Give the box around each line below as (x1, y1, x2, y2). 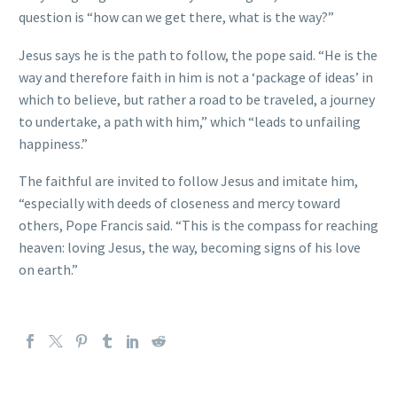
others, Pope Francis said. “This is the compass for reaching (19, 216, 378, 235)
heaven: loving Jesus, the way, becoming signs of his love (19, 238, 361, 257)
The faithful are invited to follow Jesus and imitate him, (19, 172, 358, 191)
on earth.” (19, 261, 78, 279)
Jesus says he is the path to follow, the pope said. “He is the (19, 45, 378, 64)
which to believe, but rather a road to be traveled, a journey (19, 90, 375, 108)
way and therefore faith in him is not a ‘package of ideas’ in (19, 67, 373, 86)
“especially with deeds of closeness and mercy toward (19, 194, 340, 213)
